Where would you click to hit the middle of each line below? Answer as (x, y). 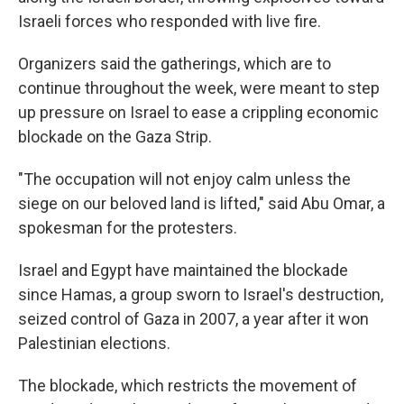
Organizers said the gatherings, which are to (174, 63)
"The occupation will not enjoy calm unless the (184, 179)
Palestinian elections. (94, 343)
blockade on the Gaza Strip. (115, 136)
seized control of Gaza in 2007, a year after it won (193, 318)
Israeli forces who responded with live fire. (170, 21)
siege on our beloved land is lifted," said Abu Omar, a (202, 203)
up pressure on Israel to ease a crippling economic (198, 112)
